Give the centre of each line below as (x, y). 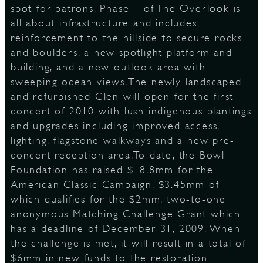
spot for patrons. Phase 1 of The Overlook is (126, 8)
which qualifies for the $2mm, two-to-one (118, 199)
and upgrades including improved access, (115, 126)
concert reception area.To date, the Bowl (118, 155)
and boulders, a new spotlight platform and (122, 52)
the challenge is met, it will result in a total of (128, 243)
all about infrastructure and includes (104, 23)
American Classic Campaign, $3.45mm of (115, 184)
